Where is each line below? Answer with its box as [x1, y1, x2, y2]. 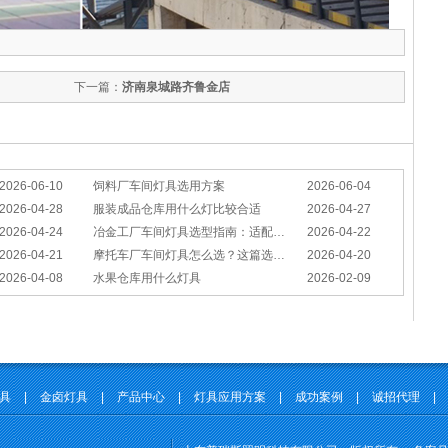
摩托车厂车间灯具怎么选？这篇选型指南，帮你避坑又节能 [93, 248, 273, 262]
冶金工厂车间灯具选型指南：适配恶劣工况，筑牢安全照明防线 [93, 225, 273, 239]
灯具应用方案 [194, 390, 266, 404]
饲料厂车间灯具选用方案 [93, 179, 225, 193]
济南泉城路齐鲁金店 [122, 80, 230, 94]
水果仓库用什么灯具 [93, 271, 201, 285]
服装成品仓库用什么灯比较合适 [93, 202, 261, 216]
